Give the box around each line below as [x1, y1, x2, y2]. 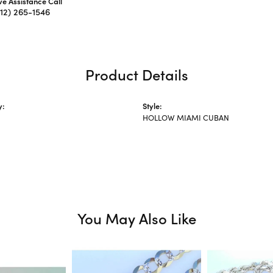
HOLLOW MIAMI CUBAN [143, 112, 229, 122]
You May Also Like [77, 208, 196, 228]
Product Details [85, 64, 188, 84]
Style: [143, 100, 162, 111]
